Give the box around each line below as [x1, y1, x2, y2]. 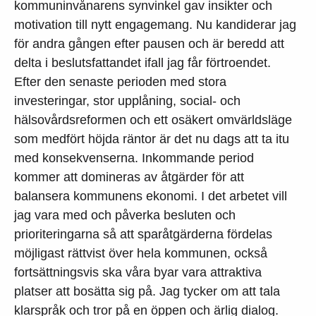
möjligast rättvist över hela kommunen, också [14, 245, 267, 260]
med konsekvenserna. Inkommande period [14, 150, 254, 165]
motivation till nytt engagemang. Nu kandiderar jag [14, 17, 296, 32]
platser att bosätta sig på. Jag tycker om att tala [14, 284, 280, 298]
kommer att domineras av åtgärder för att [14, 169, 244, 184]
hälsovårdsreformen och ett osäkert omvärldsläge [14, 112, 292, 127]
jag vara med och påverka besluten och [14, 207, 236, 222]
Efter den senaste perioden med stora [14, 74, 226, 89]
